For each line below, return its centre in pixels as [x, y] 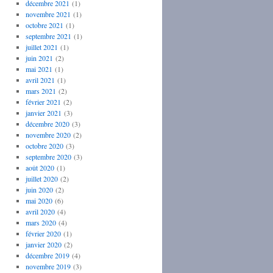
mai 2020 [39, 200]
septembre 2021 [48, 36]
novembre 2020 [48, 135]
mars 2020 [41, 222]
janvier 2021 [43, 113]
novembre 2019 [48, 266]
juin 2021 [39, 58]
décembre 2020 [47, 124]
